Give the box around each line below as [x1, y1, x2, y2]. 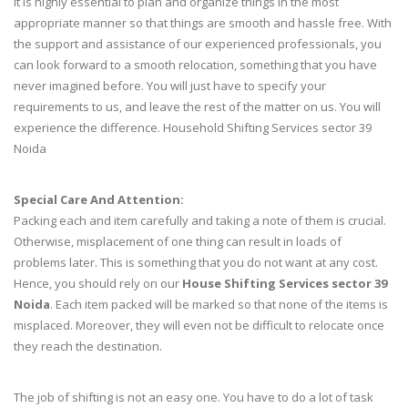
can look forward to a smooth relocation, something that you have [14, 56, 377, 74]
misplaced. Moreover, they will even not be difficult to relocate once [14, 317, 384, 334]
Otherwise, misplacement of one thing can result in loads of [14, 233, 342, 250]
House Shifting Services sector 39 [182, 275, 387, 292]
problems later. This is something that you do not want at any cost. [14, 254, 378, 271]
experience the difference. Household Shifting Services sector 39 [14, 119, 372, 137]
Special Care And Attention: [14, 191, 184, 209]
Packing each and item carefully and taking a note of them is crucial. [14, 212, 386, 229]
